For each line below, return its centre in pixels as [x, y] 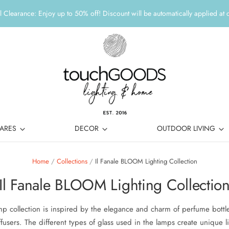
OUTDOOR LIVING [187, 128]
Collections [72, 161]
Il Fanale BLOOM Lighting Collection [146, 161]
